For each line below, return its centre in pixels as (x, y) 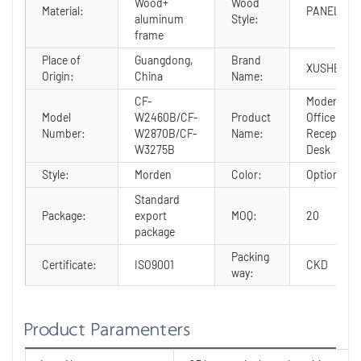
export (151, 215)
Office (321, 117)
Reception (331, 133)
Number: (64, 133)
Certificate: (69, 264)
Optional (327, 174)
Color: (247, 174)
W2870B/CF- (166, 133)
